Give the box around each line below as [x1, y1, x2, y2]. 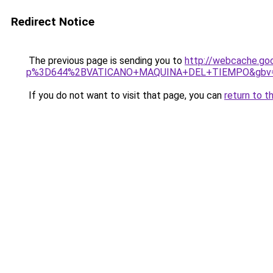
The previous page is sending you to [26, 55, 185, 66]
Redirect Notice [11, 15, 94, 29]
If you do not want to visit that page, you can [26, 90, 224, 101]
